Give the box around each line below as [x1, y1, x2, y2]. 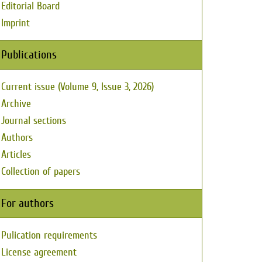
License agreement [1, 246, 77, 258]
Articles [1, 149, 31, 161]
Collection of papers [1, 166, 80, 178]
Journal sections [1, 115, 66, 127]
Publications [1, 48, 57, 61]
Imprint [1, 17, 30, 29]
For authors [1, 196, 54, 210]
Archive [1, 98, 31, 110]
